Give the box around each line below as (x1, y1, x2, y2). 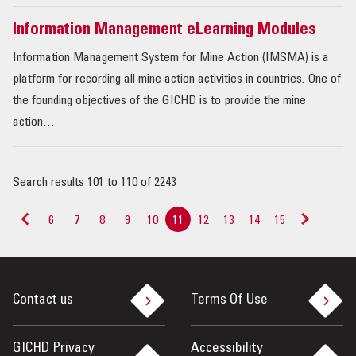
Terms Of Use (191, 293, 268, 308)
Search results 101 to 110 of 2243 (13, 176, 176, 190)
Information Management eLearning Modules (13, 22, 316, 40)
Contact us (13, 293, 73, 308)
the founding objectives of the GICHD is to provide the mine (13, 95, 306, 108)
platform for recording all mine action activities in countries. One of (13, 73, 341, 87)
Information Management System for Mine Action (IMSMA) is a (13, 52, 329, 65)
